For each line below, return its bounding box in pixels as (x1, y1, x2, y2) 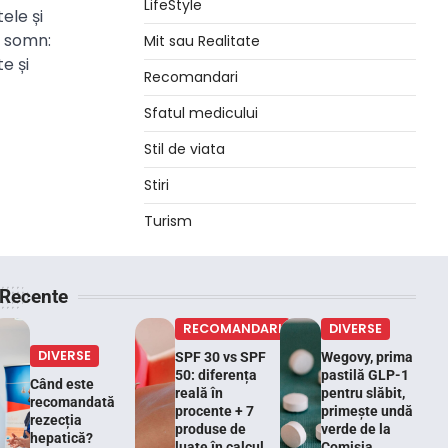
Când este (29, 376, 94, 392)
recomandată (29, 394, 115, 410)
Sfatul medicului (144, 103, 258, 123)
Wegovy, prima (320, 349, 413, 365)
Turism (144, 211, 192, 231)
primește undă (320, 403, 413, 419)
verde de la (320, 421, 391, 437)
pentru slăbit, (320, 385, 405, 401)
